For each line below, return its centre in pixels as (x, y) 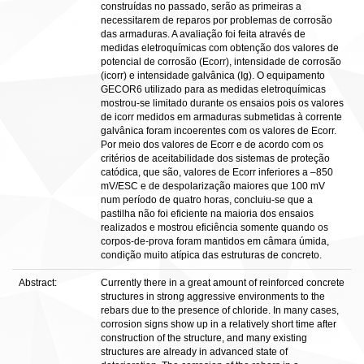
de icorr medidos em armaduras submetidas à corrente (221, 117)
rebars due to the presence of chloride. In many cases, (220, 310)
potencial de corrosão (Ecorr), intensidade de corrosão (221, 62)
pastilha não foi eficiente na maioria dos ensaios (207, 214)
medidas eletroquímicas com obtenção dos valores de (220, 48)
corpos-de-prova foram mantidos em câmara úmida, (215, 241)
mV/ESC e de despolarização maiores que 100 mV (213, 186)
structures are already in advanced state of (194, 352)
